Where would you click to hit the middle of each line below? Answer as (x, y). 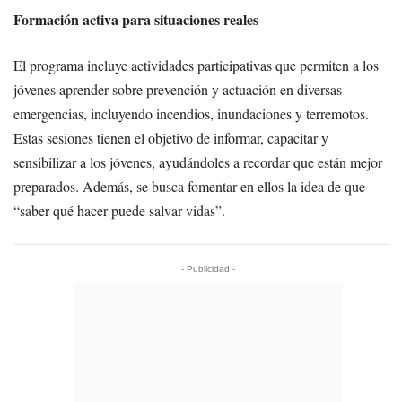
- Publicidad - (208, 268)
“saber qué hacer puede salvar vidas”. (119, 210)
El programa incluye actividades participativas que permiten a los (196, 65)
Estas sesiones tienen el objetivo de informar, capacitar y (171, 137)
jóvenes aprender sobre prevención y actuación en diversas (178, 89)
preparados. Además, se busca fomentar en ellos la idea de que (189, 186)
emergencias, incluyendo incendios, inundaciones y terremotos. (191, 113)
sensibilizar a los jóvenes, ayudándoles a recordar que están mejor (198, 162)
